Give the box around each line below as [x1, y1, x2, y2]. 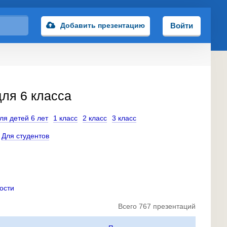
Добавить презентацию [60, 21, 145, 29]
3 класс [112, 114, 136, 122]
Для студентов [2, 132, 49, 140]
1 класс [53, 114, 78, 122]
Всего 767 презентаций [118, 202, 196, 210]
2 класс [83, 114, 107, 122]
